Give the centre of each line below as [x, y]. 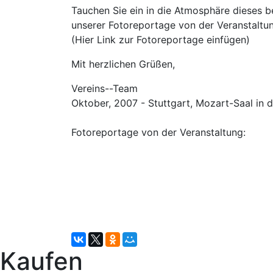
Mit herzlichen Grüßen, [123, 64]
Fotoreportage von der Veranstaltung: [158, 132]
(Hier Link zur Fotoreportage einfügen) [161, 40]
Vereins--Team [105, 88]
